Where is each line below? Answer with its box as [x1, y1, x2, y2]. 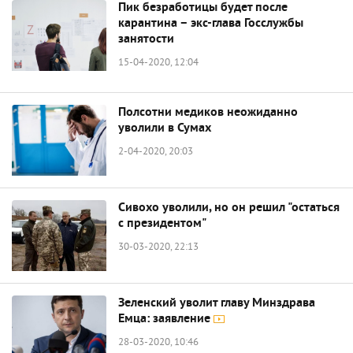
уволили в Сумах [118, 121, 211, 136]
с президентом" [118, 216, 206, 232]
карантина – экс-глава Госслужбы [118, 16, 303, 32]
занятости [118, 32, 174, 47]
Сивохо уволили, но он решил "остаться [118, 200, 340, 216]
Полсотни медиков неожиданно [118, 105, 298, 121]
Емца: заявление [118, 311, 214, 327]
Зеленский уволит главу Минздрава [118, 295, 315, 311]
